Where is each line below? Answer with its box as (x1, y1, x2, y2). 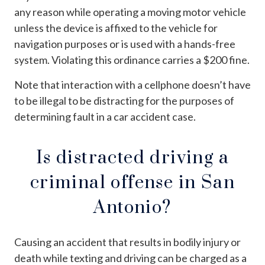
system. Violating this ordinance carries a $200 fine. (14, 53, 250, 66)
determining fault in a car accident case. (14, 109, 196, 123)
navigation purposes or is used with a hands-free (14, 37, 235, 50)
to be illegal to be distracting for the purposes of (14, 93, 234, 107)
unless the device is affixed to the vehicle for (14, 21, 218, 34)
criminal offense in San (30, 171, 235, 194)
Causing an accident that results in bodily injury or (14, 235, 241, 248)
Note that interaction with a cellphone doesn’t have (14, 77, 251, 91)
